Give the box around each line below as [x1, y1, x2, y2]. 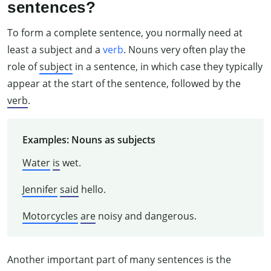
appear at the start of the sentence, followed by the [7, 77, 241, 91]
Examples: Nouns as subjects [22, 132, 155, 146]
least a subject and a [7, 43, 103, 57]
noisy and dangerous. [95, 209, 197, 223]
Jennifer [22, 182, 57, 196]
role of [7, 60, 39, 74]
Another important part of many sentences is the [7, 252, 231, 266]
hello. [78, 182, 106, 196]
